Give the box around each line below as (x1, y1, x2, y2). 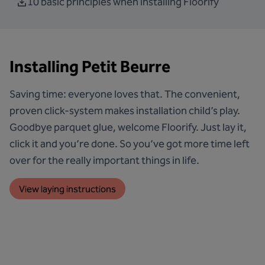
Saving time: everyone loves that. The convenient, (9, 88, 240, 101)
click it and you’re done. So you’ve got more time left (9, 137, 250, 150)
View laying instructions (19, 183, 116, 195)
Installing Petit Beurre (9, 57, 170, 76)
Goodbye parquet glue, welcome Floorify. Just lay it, (9, 121, 247, 134)
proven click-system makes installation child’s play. (9, 104, 240, 117)
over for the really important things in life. (9, 154, 199, 167)
